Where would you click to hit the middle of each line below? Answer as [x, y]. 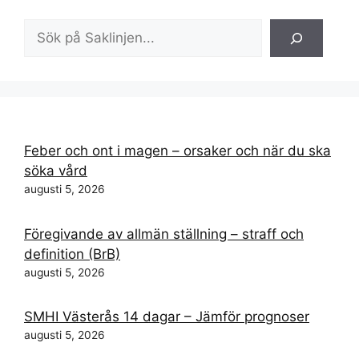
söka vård [56, 171]
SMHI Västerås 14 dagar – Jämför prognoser [167, 317]
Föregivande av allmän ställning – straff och [164, 234]
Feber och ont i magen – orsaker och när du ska [177, 151]
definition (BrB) [72, 254]
